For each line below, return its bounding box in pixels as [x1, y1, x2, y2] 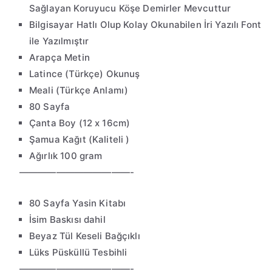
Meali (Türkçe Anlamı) [29, 84, 129, 97]
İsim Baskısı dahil [29, 214, 106, 226]
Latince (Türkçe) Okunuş [29, 68, 140, 80]
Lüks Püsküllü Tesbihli [29, 246, 127, 259]
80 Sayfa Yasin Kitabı [29, 197, 126, 209]
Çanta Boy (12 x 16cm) [29, 117, 131, 129]
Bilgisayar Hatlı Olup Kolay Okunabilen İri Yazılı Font [29, 19, 262, 31]
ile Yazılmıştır [29, 35, 89, 47]
